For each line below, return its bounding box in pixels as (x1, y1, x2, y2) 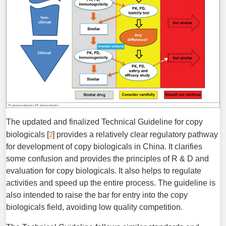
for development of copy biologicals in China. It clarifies (6, 142, 202, 151)
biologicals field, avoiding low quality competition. (6, 202, 183, 211)
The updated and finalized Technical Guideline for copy (6, 117, 203, 126)
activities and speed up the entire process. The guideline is (6, 178, 215, 187)
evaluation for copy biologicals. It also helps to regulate (6, 166, 201, 175)
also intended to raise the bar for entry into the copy (6, 190, 188, 199)
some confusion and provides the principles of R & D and (6, 154, 209, 163)
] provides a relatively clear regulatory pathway (52, 130, 218, 139)
